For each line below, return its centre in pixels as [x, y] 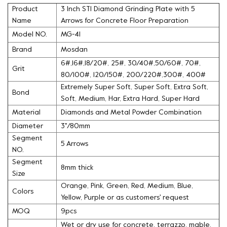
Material [27, 112]
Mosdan [74, 50]
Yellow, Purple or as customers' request [126, 198]
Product [25, 9]
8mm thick [78, 168]
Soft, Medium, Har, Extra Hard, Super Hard [131, 99]
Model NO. [30, 34]
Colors [23, 192]
